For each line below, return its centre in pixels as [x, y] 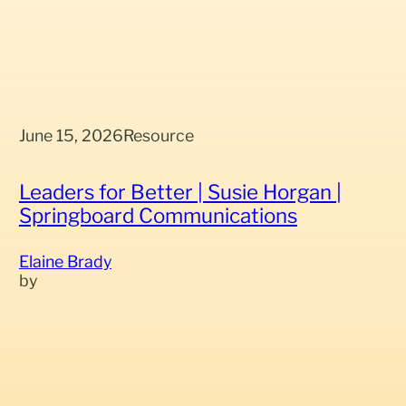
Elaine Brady [65, 262]
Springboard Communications [158, 216]
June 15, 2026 [71, 135]
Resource [158, 135]
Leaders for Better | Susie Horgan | [180, 192]
